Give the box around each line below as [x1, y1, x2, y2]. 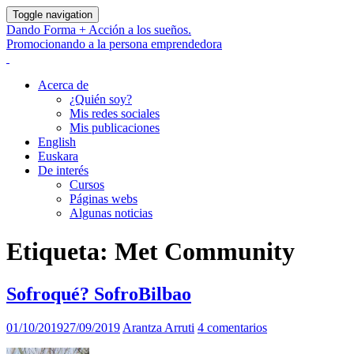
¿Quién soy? [70, 92, 132, 106]
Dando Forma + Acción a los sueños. [6, 23, 191, 36]
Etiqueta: [6, 237, 115, 266]
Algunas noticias [70, 206, 153, 220]
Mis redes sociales [70, 107, 160, 120]
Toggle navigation [13, 9, 92, 21]
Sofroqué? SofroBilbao [6, 283, 191, 304]
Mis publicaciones [70, 121, 160, 134]
